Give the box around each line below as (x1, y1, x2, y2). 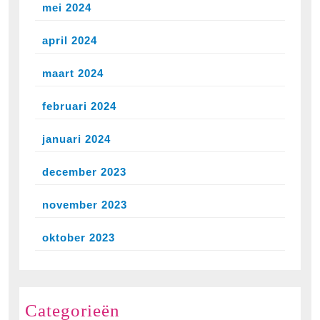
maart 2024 (42, 66, 104, 79)
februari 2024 (42, 99, 116, 112)
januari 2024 (42, 132, 111, 145)
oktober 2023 (42, 231, 115, 244)
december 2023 (42, 165, 126, 178)
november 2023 (42, 198, 127, 211)
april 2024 (42, 34, 97, 46)
